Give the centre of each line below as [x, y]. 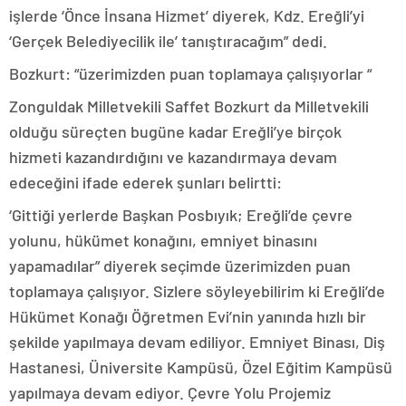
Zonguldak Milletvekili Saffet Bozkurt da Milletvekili [189, 106]
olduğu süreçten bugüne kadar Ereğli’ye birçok [175, 131]
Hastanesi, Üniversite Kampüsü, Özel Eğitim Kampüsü [201, 367]
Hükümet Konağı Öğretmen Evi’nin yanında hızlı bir [188, 316]
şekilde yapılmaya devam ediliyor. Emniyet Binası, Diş [197, 341]
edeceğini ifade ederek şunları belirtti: [145, 182]
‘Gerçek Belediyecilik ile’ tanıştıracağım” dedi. [168, 40]
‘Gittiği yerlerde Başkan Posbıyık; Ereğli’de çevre [181, 214]
